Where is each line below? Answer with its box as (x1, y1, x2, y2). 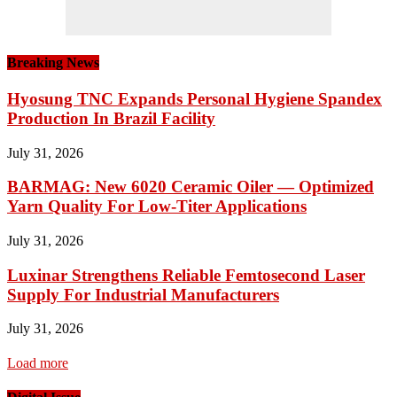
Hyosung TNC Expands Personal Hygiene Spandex (7, 89, 382, 108)
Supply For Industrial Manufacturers (7, 284, 279, 304)
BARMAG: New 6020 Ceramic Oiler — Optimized (7, 177, 374, 197)
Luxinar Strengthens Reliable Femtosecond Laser (7, 265, 365, 284)
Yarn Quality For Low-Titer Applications (7, 197, 307, 216)
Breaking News (7, 54, 99, 70)
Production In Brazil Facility (7, 108, 215, 128)
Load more (7, 354, 68, 370)
